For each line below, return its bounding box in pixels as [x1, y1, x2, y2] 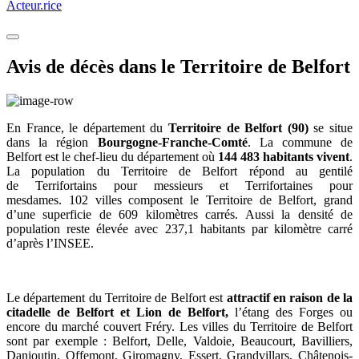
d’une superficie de [6, 208, 119, 221]
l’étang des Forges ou [228, 305, 353, 319]
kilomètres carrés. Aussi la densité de [145, 208, 353, 221]
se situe [308, 121, 353, 135]
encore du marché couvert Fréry [6, 320, 171, 333]
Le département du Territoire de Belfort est [6, 291, 224, 305]
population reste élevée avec [6, 222, 165, 236]
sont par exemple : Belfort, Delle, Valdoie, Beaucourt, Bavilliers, [6, 334, 353, 348]
